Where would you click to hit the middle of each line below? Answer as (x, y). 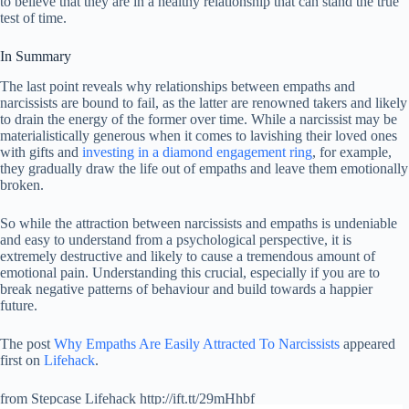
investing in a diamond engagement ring (197, 152)
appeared (367, 343)
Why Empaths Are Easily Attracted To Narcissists (197, 343)
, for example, (352, 152)
